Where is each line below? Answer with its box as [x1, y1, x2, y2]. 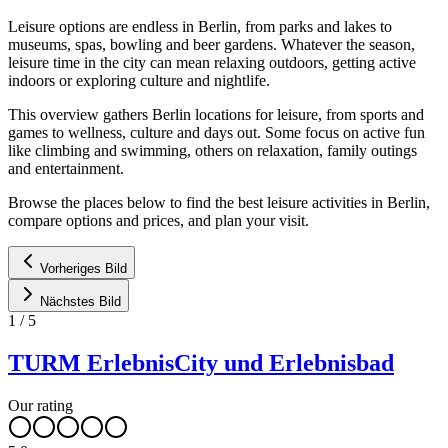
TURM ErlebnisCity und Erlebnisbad [8, 349, 394, 376]
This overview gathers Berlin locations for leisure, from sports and [8, 105, 424, 123]
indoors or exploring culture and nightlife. [8, 71, 270, 89]
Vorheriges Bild [40, 260, 127, 276]
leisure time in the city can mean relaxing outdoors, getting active [8, 53, 416, 71]
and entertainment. [8, 159, 124, 177]
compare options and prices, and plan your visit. [8, 211, 309, 229]
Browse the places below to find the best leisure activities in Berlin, [8, 193, 430, 211]
